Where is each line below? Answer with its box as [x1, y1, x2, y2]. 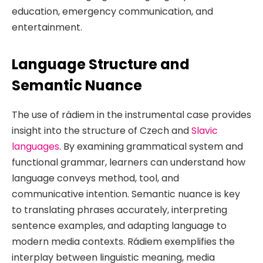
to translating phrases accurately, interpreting [12, 203, 227, 217]
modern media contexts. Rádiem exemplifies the [12, 235, 235, 249]
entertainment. [12, 20, 82, 34]
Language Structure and [12, 55, 190, 75]
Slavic [191, 124, 218, 138]
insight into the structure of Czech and [12, 124, 191, 138]
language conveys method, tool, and [12, 171, 179, 186]
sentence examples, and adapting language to [12, 219, 227, 233]
